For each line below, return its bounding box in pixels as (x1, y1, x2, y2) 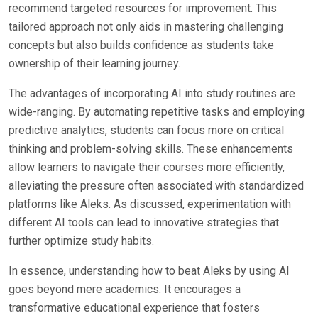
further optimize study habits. (9, 234, 154, 248)
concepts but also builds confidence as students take (9, 38, 274, 52)
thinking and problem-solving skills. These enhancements (9, 142, 293, 155)
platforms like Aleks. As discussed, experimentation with (9, 197, 291, 211)
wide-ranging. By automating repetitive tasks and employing (9, 105, 305, 119)
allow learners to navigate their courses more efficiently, (9, 160, 285, 174)
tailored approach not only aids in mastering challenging (9, 20, 283, 33)
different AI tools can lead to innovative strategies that (9, 216, 279, 229)
